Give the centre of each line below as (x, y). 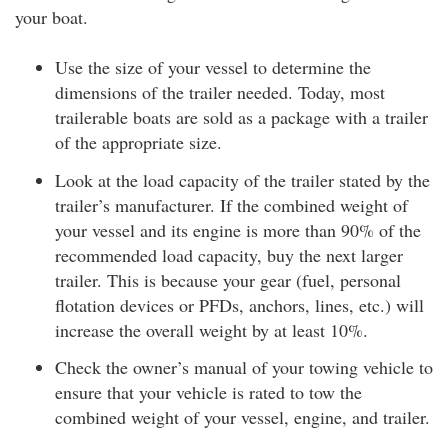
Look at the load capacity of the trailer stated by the (242, 179)
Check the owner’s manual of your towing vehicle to (244, 367)
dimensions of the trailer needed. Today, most (220, 92)
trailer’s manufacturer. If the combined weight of (231, 204)
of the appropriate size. (138, 142)
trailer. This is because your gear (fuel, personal (228, 279)
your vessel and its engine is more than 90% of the (238, 229)
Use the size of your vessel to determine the (213, 67)
